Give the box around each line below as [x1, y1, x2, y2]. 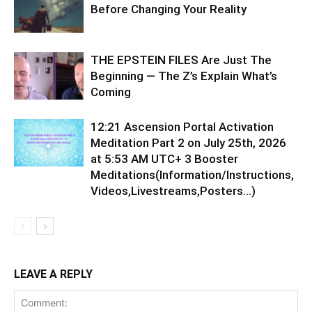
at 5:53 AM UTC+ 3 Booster [91, 152, 238, 166]
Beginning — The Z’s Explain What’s [91, 69, 277, 84]
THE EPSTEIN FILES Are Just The [91, 53, 272, 68]
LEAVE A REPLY [14, 267, 93, 281]
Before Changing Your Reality [91, 2, 247, 17]
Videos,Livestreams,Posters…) [91, 184, 256, 198]
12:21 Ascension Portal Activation [91, 120, 274, 134]
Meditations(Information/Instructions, [91, 168, 294, 182]
